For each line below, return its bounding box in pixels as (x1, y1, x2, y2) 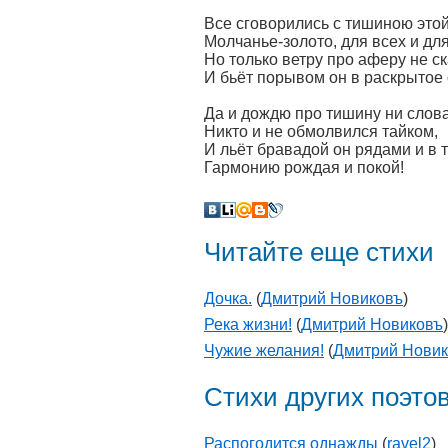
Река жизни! (204, 316, 292, 334)
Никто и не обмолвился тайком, (204, 123, 438, 140)
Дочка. (204, 290, 252, 308)
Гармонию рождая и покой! (204, 159, 404, 176)
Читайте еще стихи (204, 238, 434, 266)
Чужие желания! (204, 342, 324, 360)
